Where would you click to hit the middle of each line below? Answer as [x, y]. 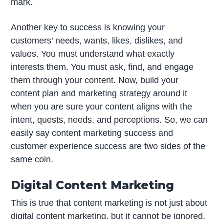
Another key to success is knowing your [88, 27]
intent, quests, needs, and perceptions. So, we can [109, 120]
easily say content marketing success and [92, 133]
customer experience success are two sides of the [108, 146]
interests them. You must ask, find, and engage [102, 67]
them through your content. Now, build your [95, 80]
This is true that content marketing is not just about [109, 203]
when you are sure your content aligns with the [102, 106]
